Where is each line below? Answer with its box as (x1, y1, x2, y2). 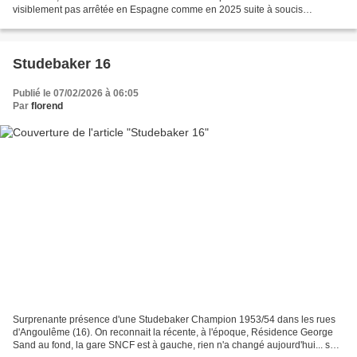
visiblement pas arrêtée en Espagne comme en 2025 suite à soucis (13, 4, 303, 16)
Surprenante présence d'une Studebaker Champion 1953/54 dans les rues (13, 313, 335, 325)
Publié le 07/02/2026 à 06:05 (13, 88, 139, 100)
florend (31, 100, 63, 112)
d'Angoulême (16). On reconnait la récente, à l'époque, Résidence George (13, 326, 333, 338)
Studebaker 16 (13, 56, 111, 73)
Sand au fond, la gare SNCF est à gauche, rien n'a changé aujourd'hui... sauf (13, 339, 343, 351)
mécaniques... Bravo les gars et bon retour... (13, 17, 202, 29)
